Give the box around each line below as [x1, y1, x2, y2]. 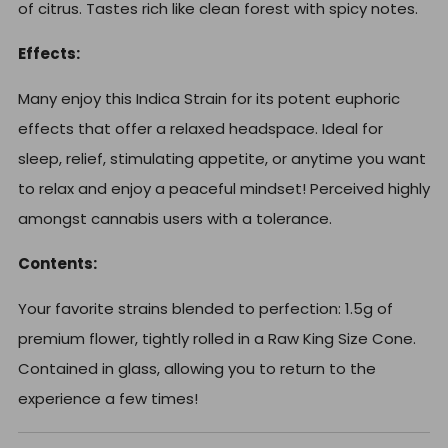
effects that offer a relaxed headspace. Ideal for [18, 118, 383, 140]
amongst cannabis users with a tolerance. [18, 208, 332, 230]
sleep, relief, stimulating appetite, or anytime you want [18, 148, 426, 170]
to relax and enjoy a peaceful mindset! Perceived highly [18, 178, 430, 200]
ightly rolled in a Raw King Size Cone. [149, 328, 416, 350]
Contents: [18, 253, 100, 275]
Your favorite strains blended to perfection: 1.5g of [18, 298, 393, 320]
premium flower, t [18, 328, 149, 350]
